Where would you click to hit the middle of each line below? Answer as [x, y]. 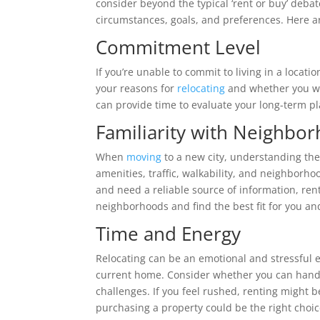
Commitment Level [179, 47]
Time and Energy [169, 234]
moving [144, 157]
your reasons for [135, 89]
